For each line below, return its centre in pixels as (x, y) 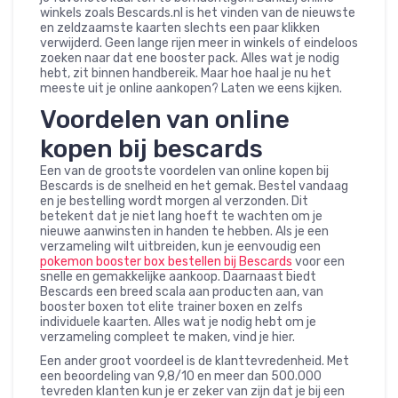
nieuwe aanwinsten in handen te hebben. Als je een (184, 232)
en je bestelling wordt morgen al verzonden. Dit (174, 202)
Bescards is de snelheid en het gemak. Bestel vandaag (194, 187)
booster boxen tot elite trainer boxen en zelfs (171, 307)
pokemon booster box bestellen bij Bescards (166, 262)
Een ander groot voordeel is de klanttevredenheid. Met (195, 362)
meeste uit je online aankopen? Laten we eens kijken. (191, 89)
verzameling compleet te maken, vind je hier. (167, 338)
